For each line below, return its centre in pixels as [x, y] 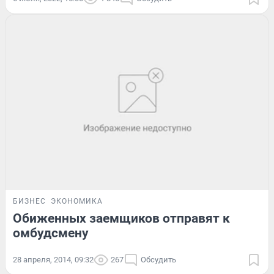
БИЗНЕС [29, 201]
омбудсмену [51, 233]
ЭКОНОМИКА [77, 201]
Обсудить [158, 259]
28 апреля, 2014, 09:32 [53, 259]
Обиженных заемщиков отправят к [121, 218]
